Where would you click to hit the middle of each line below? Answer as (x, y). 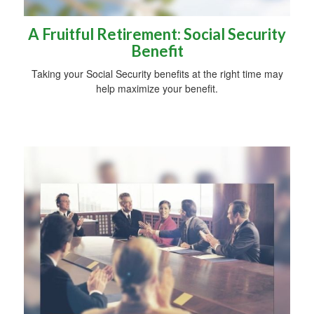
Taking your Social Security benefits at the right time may (157, 74)
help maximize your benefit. (157, 89)
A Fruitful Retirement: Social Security (157, 34)
